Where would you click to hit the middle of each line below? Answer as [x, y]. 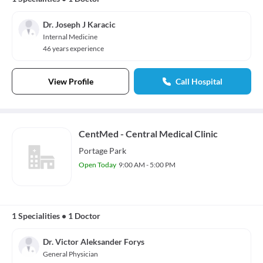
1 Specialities [36, 216]
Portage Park [102, 151]
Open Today [97, 165]
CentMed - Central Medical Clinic [148, 134]
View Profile [70, 81]
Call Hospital [199, 81]
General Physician [70, 254]
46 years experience [73, 48]
